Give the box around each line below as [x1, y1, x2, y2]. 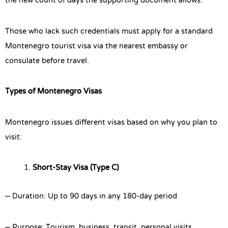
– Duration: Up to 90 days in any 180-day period [5, 187, 177, 207]
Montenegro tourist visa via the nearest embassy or [5, 36, 188, 56]
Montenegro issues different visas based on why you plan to [5, 112, 217, 132]
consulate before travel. [5, 51, 89, 71]
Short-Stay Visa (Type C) [33, 158, 119, 178]
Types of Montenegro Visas [5, 82, 102, 102]
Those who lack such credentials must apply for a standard [5, 21, 213, 41]
